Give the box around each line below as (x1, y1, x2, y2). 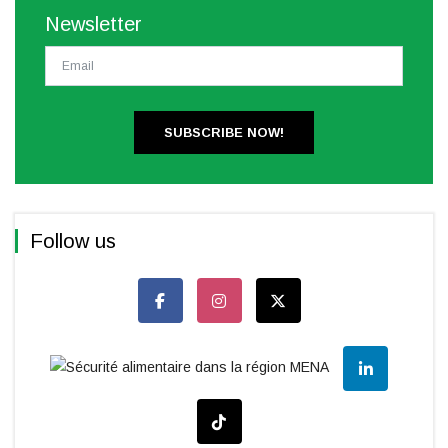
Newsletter (45, 12, 142, 35)
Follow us (30, 229, 116, 252)
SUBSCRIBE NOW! (164, 124, 284, 140)
